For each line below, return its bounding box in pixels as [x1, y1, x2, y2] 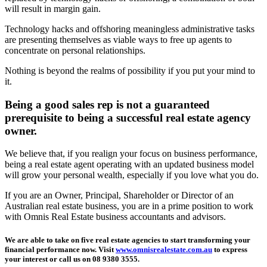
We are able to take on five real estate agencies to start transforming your [5, 235, 250, 245]
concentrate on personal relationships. [5, 45, 145, 55]
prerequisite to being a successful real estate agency [5, 111, 251, 124]
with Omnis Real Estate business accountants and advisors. [5, 212, 226, 222]
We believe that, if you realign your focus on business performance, [5, 148, 257, 159]
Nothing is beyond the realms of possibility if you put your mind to [5, 65, 255, 76]
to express [212, 245, 247, 254]
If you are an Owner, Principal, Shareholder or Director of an [5, 190, 234, 201]
